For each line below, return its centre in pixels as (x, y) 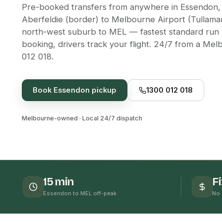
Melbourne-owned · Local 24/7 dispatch (82, 118)
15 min (58, 181)
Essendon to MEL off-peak (80, 194)
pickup (103, 90)
